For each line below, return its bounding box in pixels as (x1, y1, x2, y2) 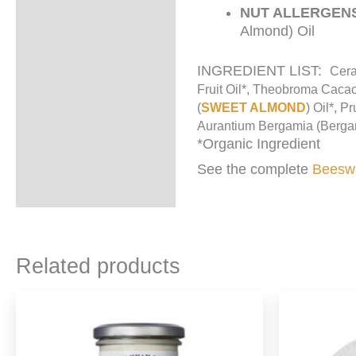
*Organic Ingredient (197, 136, 320, 152)
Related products (16, 254, 180, 278)
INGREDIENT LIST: (197, 63, 330, 79)
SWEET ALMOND (201, 101, 306, 114)
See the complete (197, 161, 312, 177)
